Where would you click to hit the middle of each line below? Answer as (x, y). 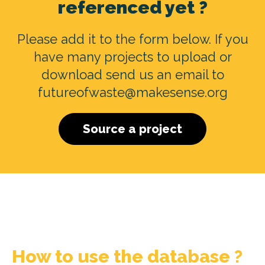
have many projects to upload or (132, 56)
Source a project (132, 129)
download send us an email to (132, 74)
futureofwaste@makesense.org (132, 92)
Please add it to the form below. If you (132, 39)
